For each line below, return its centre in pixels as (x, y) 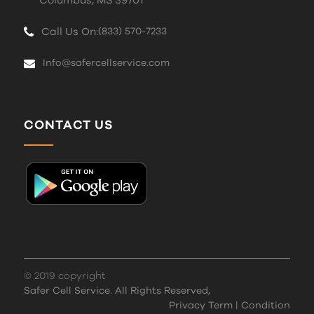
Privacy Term (203, 305)
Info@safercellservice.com (106, 63)
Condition (265, 305)
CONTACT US (68, 125)
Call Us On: (69, 32)
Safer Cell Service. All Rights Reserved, (117, 291)
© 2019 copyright (64, 276)
